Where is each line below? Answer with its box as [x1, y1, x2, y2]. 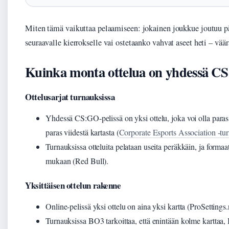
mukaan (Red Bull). [45, 155, 109, 166]
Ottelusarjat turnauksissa [25, 90, 115, 103]
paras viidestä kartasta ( [45, 127, 119, 138]
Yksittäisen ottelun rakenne [25, 179, 121, 192]
